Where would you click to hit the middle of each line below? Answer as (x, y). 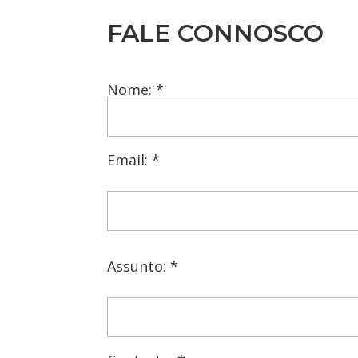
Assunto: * (143, 267)
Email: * (134, 160)
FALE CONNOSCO (216, 34)
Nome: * (136, 90)
